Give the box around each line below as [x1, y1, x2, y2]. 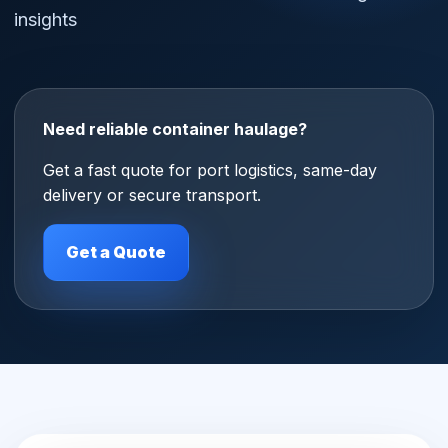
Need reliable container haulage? [43, 119, 307, 139]
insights [14, 9, 77, 30]
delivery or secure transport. [43, 185, 261, 205]
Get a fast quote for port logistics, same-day [43, 160, 377, 180]
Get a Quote [66, 242, 166, 262]
